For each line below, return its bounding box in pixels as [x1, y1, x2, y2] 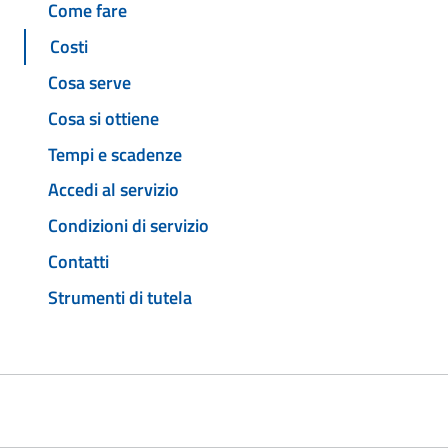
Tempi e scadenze [48, 140, 182, 168]
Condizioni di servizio [48, 212, 209, 240]
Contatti [48, 247, 109, 275]
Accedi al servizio [48, 176, 179, 204]
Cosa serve [48, 69, 131, 97]
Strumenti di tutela [48, 283, 192, 311]
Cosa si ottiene [48, 104, 159, 132]
